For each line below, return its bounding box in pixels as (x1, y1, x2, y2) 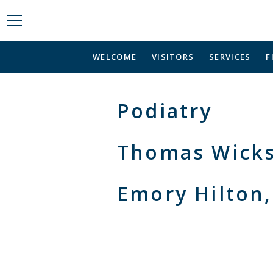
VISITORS (151, 51, 194, 63)
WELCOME (93, 51, 137, 63)
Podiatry (117, 97, 213, 124)
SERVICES (209, 51, 251, 63)
